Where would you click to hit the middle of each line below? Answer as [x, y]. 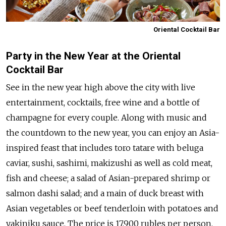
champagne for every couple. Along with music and [106, 117]
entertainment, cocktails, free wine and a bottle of [103, 102]
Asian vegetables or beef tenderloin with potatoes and [112, 208]
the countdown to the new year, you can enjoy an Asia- [113, 132]
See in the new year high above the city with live [101, 87]
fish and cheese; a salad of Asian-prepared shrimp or [108, 178]
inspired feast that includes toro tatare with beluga [105, 148]
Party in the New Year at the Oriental [93, 56]
